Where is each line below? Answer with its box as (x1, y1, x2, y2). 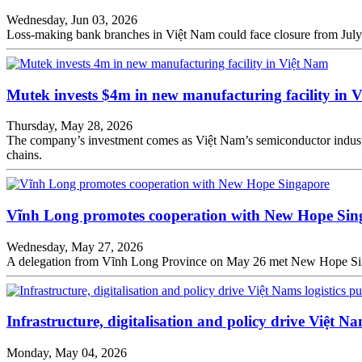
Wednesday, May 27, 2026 (6, 239, 143, 254)
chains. (6, 148, 42, 162)
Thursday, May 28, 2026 (6, 119, 133, 133)
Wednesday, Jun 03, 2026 (6, 12, 137, 27)
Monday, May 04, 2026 (6, 346, 127, 360)
